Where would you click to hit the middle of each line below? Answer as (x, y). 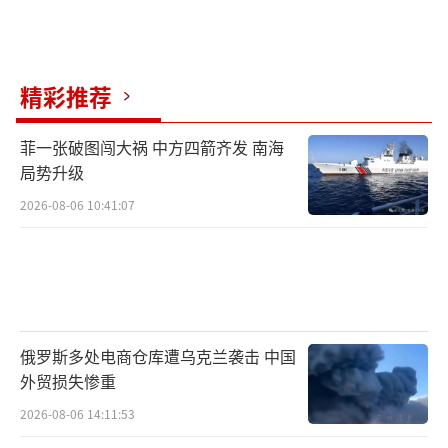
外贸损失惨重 (68, 380)
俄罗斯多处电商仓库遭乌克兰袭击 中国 (158, 355)
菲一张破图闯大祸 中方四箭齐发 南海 (152, 147)
